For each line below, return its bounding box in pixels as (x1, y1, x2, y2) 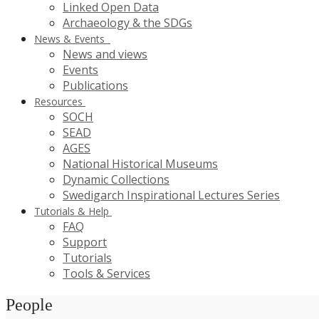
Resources (34, 94, 83, 108)
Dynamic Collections (63, 171, 169, 187)
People (6, 295, 53, 314)
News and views (63, 46, 147, 62)
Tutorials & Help (34, 204, 109, 218)
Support (63, 234, 107, 250)
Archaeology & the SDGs (63, 14, 192, 31)
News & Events (34, 31, 108, 46)
